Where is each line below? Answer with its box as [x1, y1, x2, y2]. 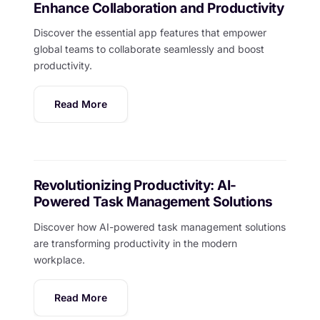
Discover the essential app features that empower [33, 26, 266, 39]
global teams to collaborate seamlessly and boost [33, 43, 264, 56]
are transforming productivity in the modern [33, 236, 237, 249]
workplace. [33, 253, 85, 266]
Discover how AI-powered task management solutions [33, 220, 286, 233]
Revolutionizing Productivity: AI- [33, 177, 236, 194]
